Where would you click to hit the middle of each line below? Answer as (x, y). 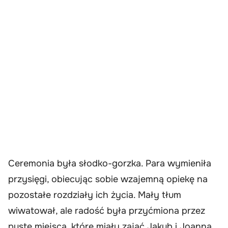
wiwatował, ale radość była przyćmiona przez (107, 211)
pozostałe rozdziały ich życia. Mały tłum (95, 195)
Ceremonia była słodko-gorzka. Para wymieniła (110, 164)
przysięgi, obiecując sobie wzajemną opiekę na (108, 179)
